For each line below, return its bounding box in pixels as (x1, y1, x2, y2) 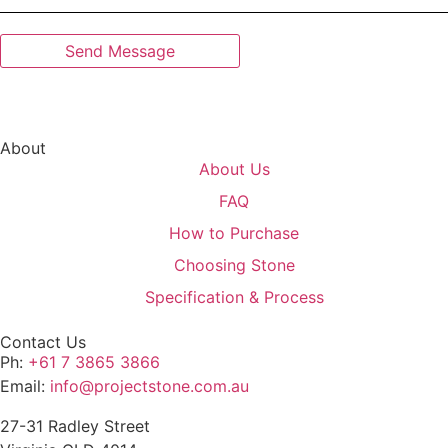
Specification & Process (144, 287, 324, 307)
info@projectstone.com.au (50, 376, 249, 396)
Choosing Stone (173, 255, 295, 275)
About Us (198, 159, 270, 179)
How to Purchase (169, 223, 299, 243)
